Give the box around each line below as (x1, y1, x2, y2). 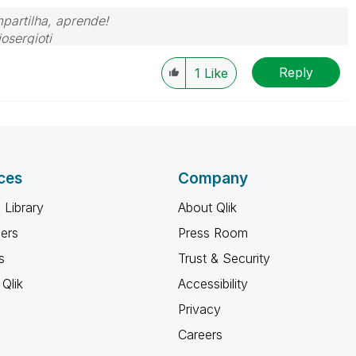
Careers (178, 327, 222, 342)
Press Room (178, 225, 248, 241)
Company (178, 169, 248, 188)
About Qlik (178, 199, 237, 215)
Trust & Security (178, 250, 270, 266)
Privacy (178, 301, 221, 317)
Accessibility (178, 276, 248, 292)
